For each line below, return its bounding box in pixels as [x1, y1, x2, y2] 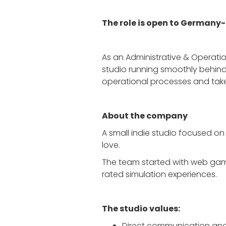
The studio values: [102, 203, 180, 214]
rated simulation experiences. [102, 168, 217, 180]
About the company [102, 110, 188, 122]
